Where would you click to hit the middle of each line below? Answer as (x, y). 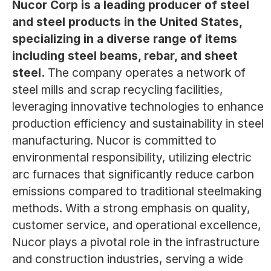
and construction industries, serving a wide (127, 259)
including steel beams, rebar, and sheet (125, 56)
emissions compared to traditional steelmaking (136, 191)
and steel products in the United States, (127, 22)
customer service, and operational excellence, (136, 225)
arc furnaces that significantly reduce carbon (133, 175)
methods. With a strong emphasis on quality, (131, 208)
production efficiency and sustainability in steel (138, 124)
